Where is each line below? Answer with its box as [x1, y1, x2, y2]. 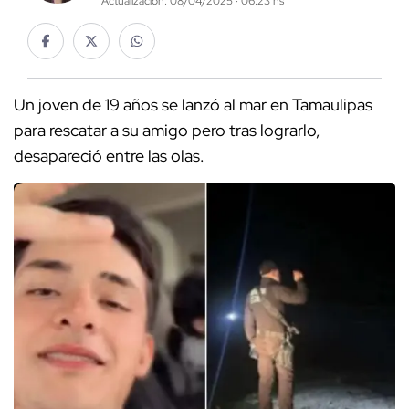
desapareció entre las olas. [14, 145, 204, 167]
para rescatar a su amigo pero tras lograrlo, [14, 120, 320, 142]
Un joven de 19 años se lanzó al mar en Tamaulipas [14, 94, 372, 116]
